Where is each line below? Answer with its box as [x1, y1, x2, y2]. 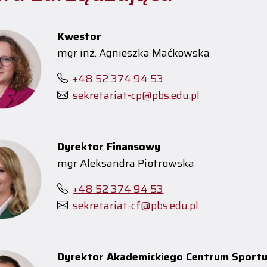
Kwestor [57, 28, 102, 45]
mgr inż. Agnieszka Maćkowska [57, 45, 210, 62]
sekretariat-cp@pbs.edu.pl [73, 87, 200, 104]
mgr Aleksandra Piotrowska [57, 155, 195, 172]
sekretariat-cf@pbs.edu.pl [73, 197, 199, 215]
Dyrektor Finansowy [57, 138, 161, 156]
